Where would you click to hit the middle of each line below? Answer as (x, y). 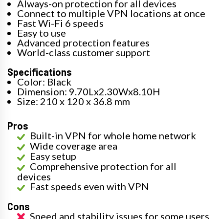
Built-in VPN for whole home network (113, 135)
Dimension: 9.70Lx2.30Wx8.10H (89, 91)
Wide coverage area (74, 145)
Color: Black (44, 81)
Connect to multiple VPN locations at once (111, 13)
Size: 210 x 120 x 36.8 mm (74, 101)
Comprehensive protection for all (103, 166)
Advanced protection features (83, 42)
